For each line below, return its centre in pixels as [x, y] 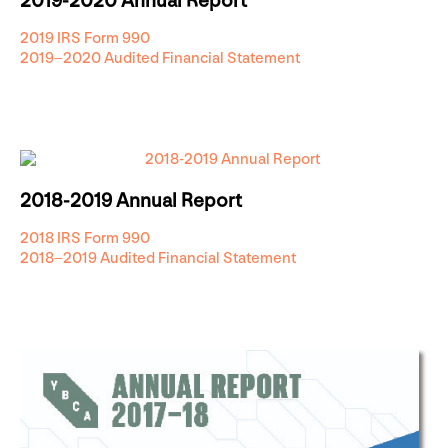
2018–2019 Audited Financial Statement [158, 258]
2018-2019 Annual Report [131, 200]
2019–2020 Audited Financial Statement [160, 58]
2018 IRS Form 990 [85, 238]
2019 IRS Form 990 [85, 38]
